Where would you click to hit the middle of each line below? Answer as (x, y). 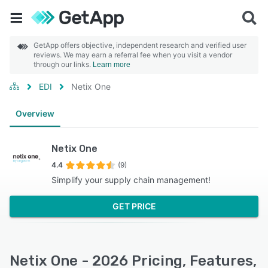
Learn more (112, 65)
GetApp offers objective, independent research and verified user (140, 45)
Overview (35, 113)
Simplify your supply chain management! (131, 180)
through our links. (63, 64)
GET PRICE (134, 206)
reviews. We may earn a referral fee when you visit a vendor (133, 55)
